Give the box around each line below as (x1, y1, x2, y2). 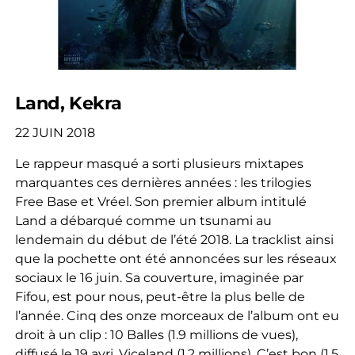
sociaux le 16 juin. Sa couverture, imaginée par (14, 270, 303, 286)
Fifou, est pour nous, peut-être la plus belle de (14, 289, 305, 305)
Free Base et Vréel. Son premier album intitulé (14, 194, 307, 210)
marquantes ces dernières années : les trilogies (14, 175, 311, 191)
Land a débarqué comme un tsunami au (14, 213, 272, 229)
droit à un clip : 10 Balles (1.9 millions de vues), (14, 327, 298, 343)
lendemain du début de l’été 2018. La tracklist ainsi (14, 232, 334, 248)
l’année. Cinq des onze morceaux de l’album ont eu (14, 308, 339, 324)
